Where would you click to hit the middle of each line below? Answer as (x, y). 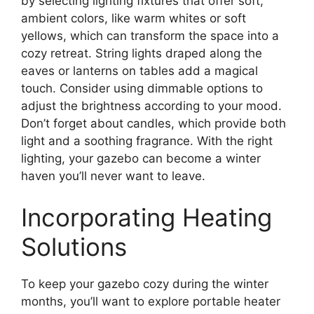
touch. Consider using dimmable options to (142, 88)
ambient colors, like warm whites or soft (134, 18)
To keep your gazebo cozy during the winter (145, 284)
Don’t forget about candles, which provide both (153, 123)
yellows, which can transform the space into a (150, 35)
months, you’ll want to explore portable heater (151, 302)
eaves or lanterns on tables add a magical (139, 70)
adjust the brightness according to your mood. (151, 105)
